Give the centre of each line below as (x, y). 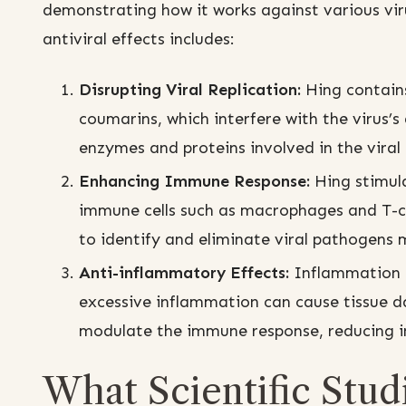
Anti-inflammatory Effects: (184, 273)
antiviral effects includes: (139, 39)
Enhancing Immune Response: (194, 182)
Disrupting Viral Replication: (190, 90)
